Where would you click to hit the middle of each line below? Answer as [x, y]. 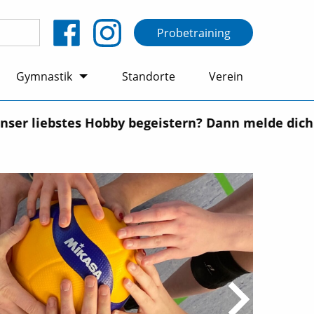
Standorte [148, 77]
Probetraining [193, 33]
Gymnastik [44, 77]
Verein [226, 77]
